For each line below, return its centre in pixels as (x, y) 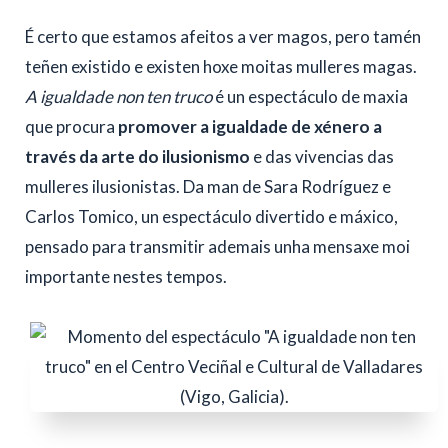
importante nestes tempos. (126, 276)
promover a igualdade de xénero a (250, 126)
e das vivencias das (322, 156)
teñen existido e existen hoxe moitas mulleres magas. (221, 66)
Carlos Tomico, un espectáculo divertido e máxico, (211, 216)
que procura (71, 126)
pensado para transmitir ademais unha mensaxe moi (217, 246)
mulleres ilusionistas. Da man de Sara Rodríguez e (208, 186)
